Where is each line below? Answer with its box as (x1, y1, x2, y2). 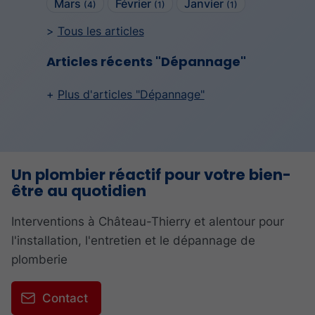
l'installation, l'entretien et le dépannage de (11, 233, 255, 248)
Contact (41, 291, 88, 306)
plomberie (11, 252, 67, 267)
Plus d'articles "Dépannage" (57, 87, 205, 102)
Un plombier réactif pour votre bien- (11, 165, 291, 186)
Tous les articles (57, 23, 144, 38)
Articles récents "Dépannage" (46, 53, 246, 71)
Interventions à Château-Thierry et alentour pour (11, 214, 284, 229)
